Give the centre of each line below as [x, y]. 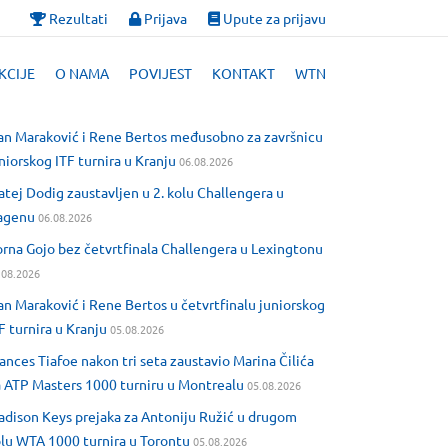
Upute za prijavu [273, 18]
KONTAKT [243, 73]
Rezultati [77, 18]
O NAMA [82, 73]
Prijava [164, 18]
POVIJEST [160, 73]
